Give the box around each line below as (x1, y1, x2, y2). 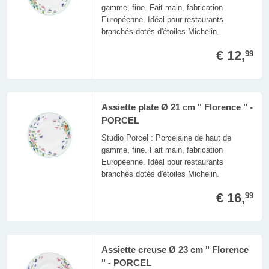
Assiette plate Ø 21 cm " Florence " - (101, 103, 253, 113)
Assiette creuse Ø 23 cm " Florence (101, 244, 249, 255)
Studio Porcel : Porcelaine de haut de (101, 133, 231, 142)
